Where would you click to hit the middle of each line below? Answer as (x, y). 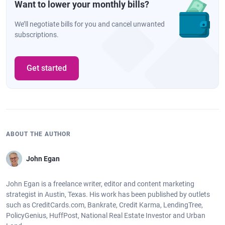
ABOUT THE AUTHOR (39, 134)
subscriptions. (37, 35)
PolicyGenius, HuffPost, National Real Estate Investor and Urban (106, 215)
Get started (47, 68)
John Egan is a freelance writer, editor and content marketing (100, 184)
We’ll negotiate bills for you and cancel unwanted (90, 24)
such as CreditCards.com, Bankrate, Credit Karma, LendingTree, (104, 205)
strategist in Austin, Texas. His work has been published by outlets (108, 194)
